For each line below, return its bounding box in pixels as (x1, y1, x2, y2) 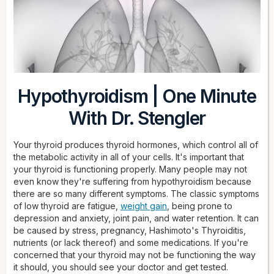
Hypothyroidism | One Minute (18, 85, 256, 108)
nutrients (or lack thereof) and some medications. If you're (13, 237, 248, 248)
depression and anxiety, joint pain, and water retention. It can (13, 213, 259, 224)
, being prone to (167, 201, 232, 212)
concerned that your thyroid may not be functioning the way (13, 250, 256, 261)
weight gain (120, 201, 167, 212)
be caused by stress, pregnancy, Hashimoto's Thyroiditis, (13, 225, 246, 236)
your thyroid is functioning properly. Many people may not (13, 164, 247, 175)
